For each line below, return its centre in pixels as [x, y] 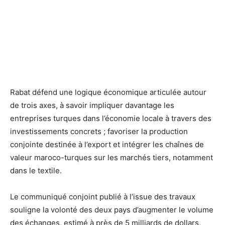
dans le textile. [36, 170]
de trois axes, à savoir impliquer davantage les [92, 105]
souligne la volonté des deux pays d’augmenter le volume [112, 209]
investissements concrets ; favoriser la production [99, 131]
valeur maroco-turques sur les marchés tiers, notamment [111, 157]
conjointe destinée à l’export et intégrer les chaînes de [107, 144]
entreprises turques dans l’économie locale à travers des [111, 118]
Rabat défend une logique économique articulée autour [108, 92]
